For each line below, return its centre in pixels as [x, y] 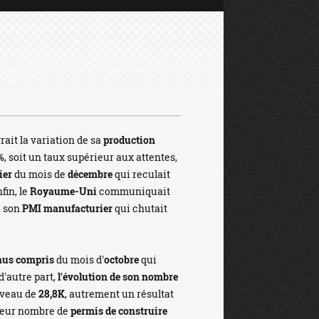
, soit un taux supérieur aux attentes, [91, 157]
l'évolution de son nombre [118, 277]
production [129, 140]
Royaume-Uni [63, 191]
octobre [121, 260]
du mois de [40, 174]
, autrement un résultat [119, 294]
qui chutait [140, 208]
